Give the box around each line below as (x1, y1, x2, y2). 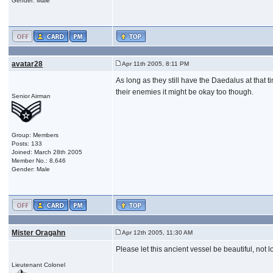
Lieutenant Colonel (12, 261, 66, 268)
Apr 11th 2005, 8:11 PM (121, 60, 190, 67)
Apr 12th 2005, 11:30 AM (121, 229, 193, 236)
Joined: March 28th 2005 (12, 148, 83, 155)
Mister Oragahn (12, 228, 66, 237)
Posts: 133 (12, 140, 43, 147)
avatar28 (12, 59, 43, 68)
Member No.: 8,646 (12, 157, 66, 164)
